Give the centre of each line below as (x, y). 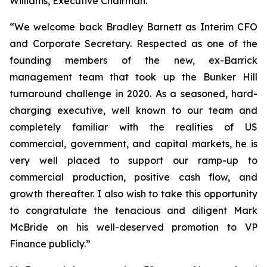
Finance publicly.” (50, 244)
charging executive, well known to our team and (133, 110)
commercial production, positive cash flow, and (133, 177)
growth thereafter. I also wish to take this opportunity (133, 194)
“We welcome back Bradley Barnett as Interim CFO (133, 27)
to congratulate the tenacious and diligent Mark (133, 210)
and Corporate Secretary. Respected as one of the (133, 44)
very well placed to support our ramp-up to (133, 160)
